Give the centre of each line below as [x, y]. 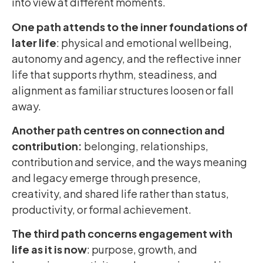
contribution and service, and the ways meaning [129, 162]
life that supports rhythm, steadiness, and [114, 74]
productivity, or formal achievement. [102, 210]
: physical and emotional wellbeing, [144, 42]
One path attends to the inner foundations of [130, 26]
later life [34, 42]
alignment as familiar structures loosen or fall [123, 90]
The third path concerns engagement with [122, 234]
